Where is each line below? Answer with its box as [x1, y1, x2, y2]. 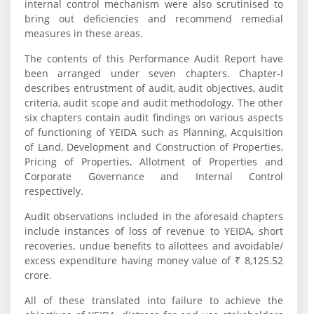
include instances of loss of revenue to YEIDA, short [25, 224, 284, 238]
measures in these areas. [25, 27, 143, 40]
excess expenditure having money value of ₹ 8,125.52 [25, 254, 284, 267]
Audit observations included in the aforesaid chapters [25, 210, 284, 223]
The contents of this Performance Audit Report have [25, 52, 284, 65]
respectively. [25, 184, 83, 198]
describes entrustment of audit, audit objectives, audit [25, 81, 284, 95]
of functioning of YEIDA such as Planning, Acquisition [25, 125, 284, 139]
